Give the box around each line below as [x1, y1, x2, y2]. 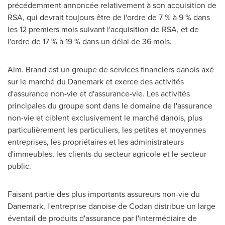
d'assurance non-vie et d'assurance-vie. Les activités [8, 88, 190, 99]
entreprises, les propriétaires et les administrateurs [8, 136, 184, 147]
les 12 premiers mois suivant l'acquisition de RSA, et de [8, 24, 199, 35]
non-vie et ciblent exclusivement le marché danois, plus [8, 112, 202, 123]
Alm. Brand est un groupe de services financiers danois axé [8, 64, 214, 75]
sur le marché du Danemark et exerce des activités [8, 76, 184, 87]
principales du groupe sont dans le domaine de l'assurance [8, 100, 212, 111]
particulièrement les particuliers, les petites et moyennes [8, 124, 206, 135]
